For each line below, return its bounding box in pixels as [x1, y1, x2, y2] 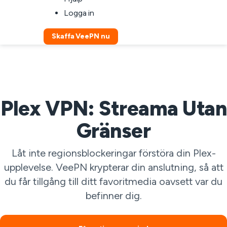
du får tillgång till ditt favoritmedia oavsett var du [5, 175, 222, 187]
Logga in [64, 8, 95, 18]
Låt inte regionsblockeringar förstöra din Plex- [11, 147, 216, 159]
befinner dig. [85, 190, 142, 202]
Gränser [76, 119, 151, 143]
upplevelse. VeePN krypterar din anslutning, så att [4, 161, 223, 173]
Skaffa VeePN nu [52, 32, 110, 41]
